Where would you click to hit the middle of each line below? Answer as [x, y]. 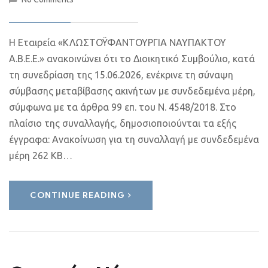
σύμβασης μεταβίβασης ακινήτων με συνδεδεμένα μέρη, [132, 91]
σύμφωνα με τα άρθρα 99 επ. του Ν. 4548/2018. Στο [123, 107]
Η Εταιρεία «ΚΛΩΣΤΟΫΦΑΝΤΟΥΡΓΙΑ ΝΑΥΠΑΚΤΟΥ [118, 42]
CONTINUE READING [77, 195]
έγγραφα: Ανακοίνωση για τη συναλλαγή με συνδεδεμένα [134, 139]
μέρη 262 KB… [41, 156]
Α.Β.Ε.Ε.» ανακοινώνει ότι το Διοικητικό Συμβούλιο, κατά [132, 59]
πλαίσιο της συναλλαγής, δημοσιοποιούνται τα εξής [123, 123]
